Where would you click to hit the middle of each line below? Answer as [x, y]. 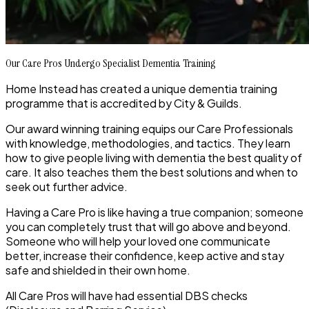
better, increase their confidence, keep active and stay [145, 256]
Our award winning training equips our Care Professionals [149, 129]
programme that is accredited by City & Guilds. [124, 103]
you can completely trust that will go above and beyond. [148, 227]
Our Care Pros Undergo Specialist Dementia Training [111, 63]
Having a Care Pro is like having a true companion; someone [154, 212]
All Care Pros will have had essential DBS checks [127, 296]
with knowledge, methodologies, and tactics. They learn [148, 143]
